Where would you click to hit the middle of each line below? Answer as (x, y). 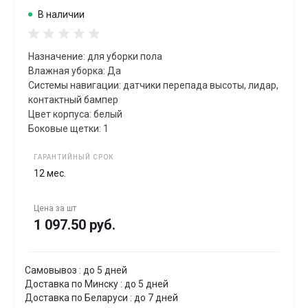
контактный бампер (73, 100)
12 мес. (50, 174)
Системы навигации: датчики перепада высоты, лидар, (153, 86)
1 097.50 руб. (75, 225)
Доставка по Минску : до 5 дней (97, 284)
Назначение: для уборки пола (95, 57)
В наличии (61, 15)
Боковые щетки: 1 (68, 129)
